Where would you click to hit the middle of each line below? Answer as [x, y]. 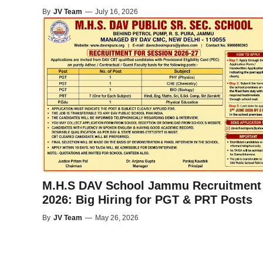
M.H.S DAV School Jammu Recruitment [152, 185]
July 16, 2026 [117, 11]
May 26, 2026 [117, 218]
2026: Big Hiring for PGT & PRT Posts [147, 199]
